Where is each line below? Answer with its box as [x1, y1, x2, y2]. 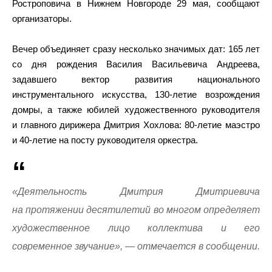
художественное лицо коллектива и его [12, 223, 260, 233]
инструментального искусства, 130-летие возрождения [12, 89, 260, 100]
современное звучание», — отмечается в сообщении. [12, 241, 260, 251]
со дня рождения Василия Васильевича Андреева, [12, 59, 260, 69]
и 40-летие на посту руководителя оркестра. [12, 135, 198, 145]
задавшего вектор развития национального [12, 74, 260, 84]
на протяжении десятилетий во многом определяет [12, 205, 260, 215]
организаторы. [12, 13, 72, 24]
